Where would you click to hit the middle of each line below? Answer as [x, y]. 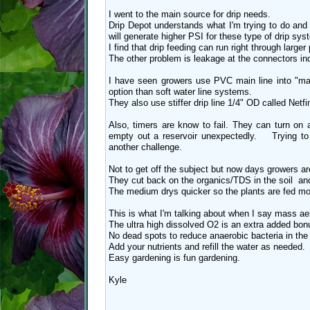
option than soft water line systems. [180, 92]
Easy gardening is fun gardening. [179, 258]
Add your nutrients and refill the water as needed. [208, 247]
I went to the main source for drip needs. [190, 15]
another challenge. [145, 147]
